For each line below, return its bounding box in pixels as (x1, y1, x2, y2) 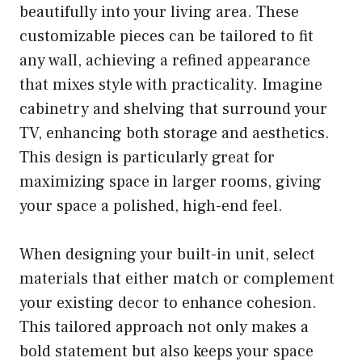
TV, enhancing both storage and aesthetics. (19, 122, 330, 144)
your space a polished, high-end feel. (19, 195, 283, 217)
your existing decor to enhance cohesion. (19, 292, 317, 314)
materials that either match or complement (19, 267, 335, 289)
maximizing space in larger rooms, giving (19, 170, 322, 192)
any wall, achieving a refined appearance (19, 49, 310, 71)
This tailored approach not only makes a (19, 316, 309, 338)
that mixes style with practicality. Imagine (19, 74, 322, 95)
